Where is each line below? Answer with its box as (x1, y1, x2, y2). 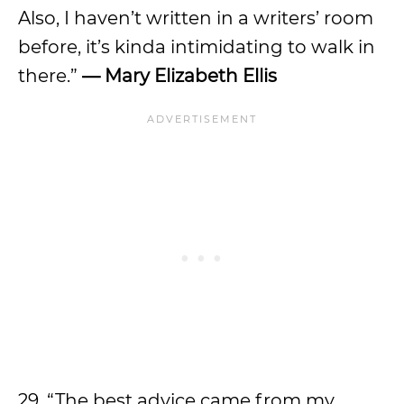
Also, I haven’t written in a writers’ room (18, 7, 373, 29)
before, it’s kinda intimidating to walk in (18, 36, 375, 58)
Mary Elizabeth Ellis (105, 65, 277, 87)
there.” (18, 65, 82, 87)
